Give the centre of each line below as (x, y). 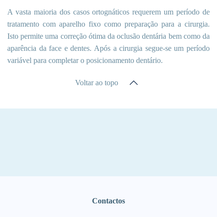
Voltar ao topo (97, 83)
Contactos (108, 201)
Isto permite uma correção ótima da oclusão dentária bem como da (108, 36)
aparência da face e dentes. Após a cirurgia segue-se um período (108, 48)
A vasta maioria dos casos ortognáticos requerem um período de (108, 12)
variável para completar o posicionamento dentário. (85, 61)
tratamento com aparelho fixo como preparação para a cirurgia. (108, 24)
